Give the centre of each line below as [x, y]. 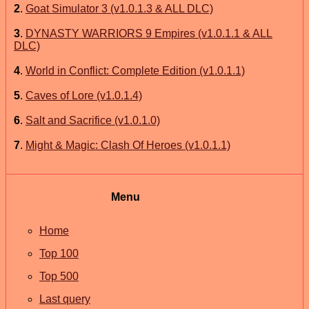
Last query [65, 299]
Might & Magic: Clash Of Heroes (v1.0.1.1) [128, 145]
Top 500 [59, 276]
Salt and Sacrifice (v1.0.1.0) [93, 120]
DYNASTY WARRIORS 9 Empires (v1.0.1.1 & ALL [149, 33]
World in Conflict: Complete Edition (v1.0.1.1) [135, 70]
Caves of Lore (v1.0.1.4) [84, 95]
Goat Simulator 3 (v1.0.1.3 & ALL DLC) [119, 8]
